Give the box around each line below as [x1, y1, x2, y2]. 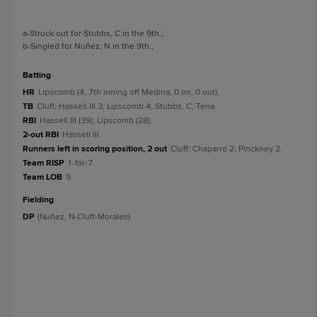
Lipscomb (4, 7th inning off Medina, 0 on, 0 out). [38, 87, 219, 98]
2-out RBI [23, 129, 59, 140]
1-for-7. [67, 158, 95, 168]
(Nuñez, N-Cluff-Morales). [38, 212, 132, 222]
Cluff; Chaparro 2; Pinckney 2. [171, 144, 282, 154]
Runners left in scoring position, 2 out [23, 144, 167, 154]
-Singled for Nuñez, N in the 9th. [28, 41, 151, 52]
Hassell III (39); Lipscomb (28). [40, 115, 152, 126]
